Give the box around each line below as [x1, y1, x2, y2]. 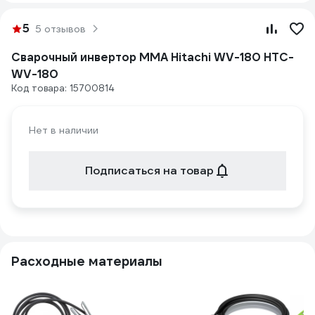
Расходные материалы [11, 253, 162, 269]
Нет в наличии [29, 124, 98, 136]
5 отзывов [35, 22, 86, 35]
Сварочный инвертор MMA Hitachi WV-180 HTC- [11, 50, 294, 65]
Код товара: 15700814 [11, 82, 114, 94]
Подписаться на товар [84, 163, 214, 178]
